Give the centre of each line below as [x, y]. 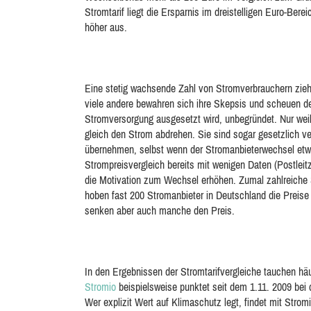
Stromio [100, 287]
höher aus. [106, 27]
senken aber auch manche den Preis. [160, 210]
